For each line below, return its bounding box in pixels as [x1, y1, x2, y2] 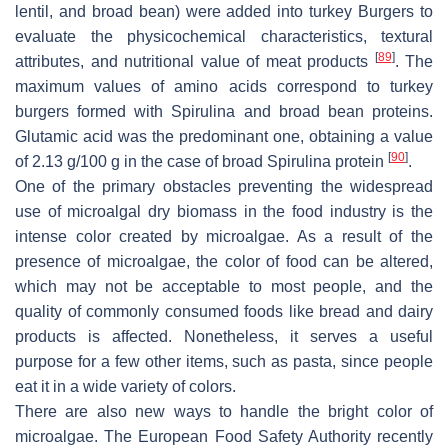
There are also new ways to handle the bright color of [15, 403, 433, 421]
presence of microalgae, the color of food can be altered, [15, 253, 433, 271]
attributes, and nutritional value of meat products [15, 53, 375, 71]
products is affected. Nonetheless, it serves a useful [15, 328, 433, 346]
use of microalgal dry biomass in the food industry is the [15, 203, 433, 221]
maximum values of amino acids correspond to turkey [15, 78, 433, 96]
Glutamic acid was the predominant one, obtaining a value [15, 128, 433, 146]
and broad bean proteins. [235, 103, 434, 121]
